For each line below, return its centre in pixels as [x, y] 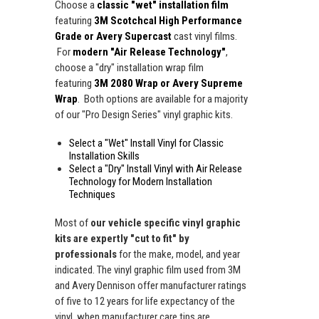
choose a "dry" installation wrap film [129, 68]
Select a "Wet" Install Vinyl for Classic [146, 143]
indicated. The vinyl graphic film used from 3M [148, 270]
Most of [73, 223]
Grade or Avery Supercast [113, 37]
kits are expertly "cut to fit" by [122, 239]
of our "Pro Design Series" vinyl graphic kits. [144, 115]
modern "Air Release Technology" [149, 52]
